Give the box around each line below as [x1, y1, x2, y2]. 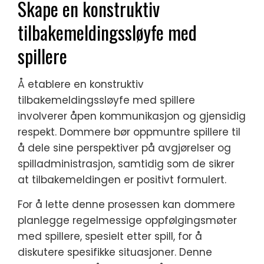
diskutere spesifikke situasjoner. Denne [18, 245, 212, 260]
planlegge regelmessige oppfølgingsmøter [18, 213, 237, 228]
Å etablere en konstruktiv [18, 77, 144, 92]
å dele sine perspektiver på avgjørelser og [18, 141, 231, 156]
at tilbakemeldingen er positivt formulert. [18, 173, 226, 187]
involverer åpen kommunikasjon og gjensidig [18, 109, 246, 124]
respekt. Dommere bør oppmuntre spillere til [18, 125, 240, 140]
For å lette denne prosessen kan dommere [18, 197, 235, 212]
